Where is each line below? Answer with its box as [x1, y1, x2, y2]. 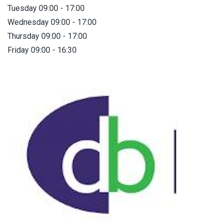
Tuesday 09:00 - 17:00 [7, 3, 85, 13]
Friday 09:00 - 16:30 [7, 45, 77, 55]
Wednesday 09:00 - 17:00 [7, 17, 97, 27]
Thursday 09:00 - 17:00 [7, 31, 87, 41]
